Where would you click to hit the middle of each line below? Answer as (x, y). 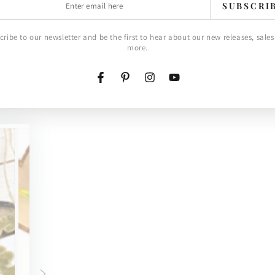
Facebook (119, 84)
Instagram (169, 84)
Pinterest (142, 84)
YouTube (190, 84)
